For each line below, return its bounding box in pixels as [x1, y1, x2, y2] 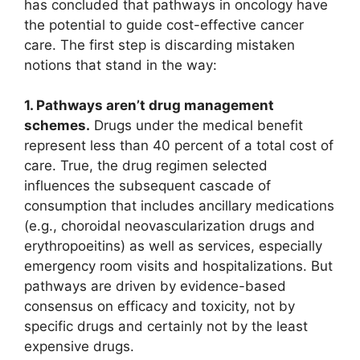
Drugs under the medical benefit [90, 117, 303, 134]
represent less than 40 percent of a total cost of [24, 137, 333, 154]
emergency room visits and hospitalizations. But [24, 258, 333, 275]
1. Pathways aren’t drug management [24, 97, 274, 114]
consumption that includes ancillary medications [24, 198, 334, 215]
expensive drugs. [24, 338, 134, 355]
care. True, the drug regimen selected [24, 157, 268, 174]
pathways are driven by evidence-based [24, 278, 286, 295]
